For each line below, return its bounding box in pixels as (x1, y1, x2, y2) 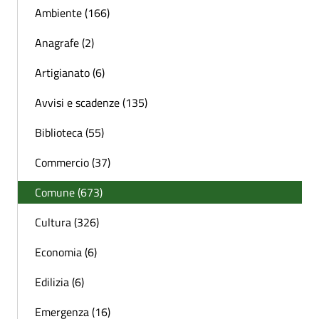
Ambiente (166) (35, 4, 110, 21)
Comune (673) (35, 183, 103, 201)
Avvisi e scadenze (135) (35, 93, 147, 111)
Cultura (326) (35, 213, 99, 231)
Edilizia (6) (35, 273, 84, 291)
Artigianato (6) (35, 63, 105, 81)
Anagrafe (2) (35, 33, 94, 51)
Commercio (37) (35, 153, 110, 171)
